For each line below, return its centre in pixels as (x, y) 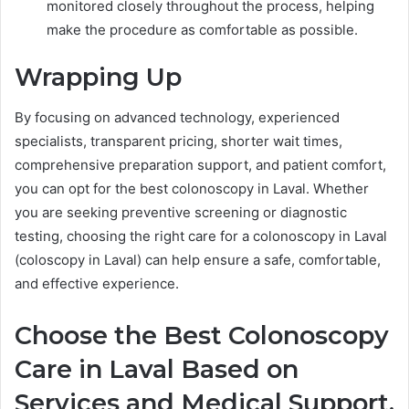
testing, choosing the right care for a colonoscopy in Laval (201, 236)
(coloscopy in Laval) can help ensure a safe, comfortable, (198, 260)
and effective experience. (97, 284)
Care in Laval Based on (157, 370)
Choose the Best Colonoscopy (202, 336)
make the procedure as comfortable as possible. (202, 29)
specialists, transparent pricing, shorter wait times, (178, 142)
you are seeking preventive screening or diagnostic (181, 213)
